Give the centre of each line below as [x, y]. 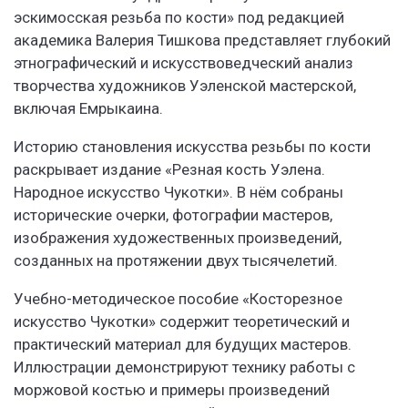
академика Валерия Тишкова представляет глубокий [202, 41]
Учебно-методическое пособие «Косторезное [178, 299]
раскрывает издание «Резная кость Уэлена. [169, 170]
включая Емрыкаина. [88, 109]
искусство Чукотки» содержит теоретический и [182, 322]
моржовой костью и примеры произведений [172, 390]
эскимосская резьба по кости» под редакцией [179, 18]
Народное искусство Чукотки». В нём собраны [178, 193]
